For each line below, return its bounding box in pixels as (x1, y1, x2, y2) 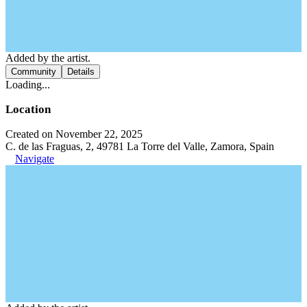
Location (5, 102, 51, 116)
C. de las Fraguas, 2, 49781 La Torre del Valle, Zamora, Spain (5, 140, 274, 152)
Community (11, 66, 56, 77)
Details (67, 66, 95, 77)
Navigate (15, 152, 54, 164)
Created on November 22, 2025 (5, 127, 143, 140)
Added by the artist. (5, 51, 90, 64)
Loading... (5, 78, 50, 90)
